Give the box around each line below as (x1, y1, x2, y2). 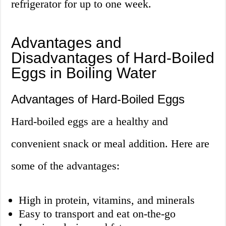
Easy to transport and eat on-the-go (19, 207, 176, 220)
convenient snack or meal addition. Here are (11, 137, 210, 150)
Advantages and (11, 34, 122, 51)
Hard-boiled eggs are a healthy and (11, 115, 168, 128)
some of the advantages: (11, 159, 120, 173)
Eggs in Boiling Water (11, 65, 157, 82)
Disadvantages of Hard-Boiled (11, 49, 215, 67)
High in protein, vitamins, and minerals (19, 194, 195, 207)
